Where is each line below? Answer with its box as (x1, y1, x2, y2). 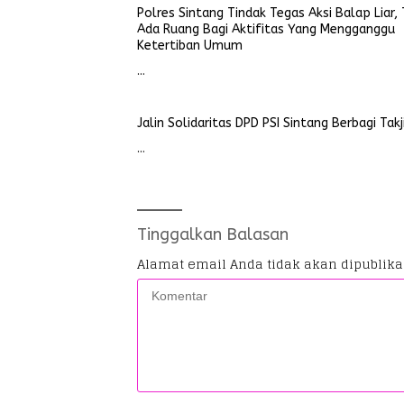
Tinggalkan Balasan (137, 225, 289, 244)
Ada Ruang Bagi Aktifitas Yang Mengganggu (137, 22, 395, 37)
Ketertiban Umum (137, 38, 243, 53)
